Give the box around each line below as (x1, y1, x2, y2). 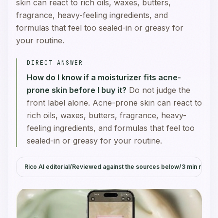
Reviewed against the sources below (72, 163, 179, 170)
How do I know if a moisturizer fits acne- (27, 73, 181, 82)
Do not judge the (129, 85, 190, 95)
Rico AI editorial (24, 163, 70, 170)
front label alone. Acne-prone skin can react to (27, 98, 202, 108)
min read (185, 163, 212, 170)
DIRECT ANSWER (27, 59, 83, 67)
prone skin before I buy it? (27, 85, 127, 95)
